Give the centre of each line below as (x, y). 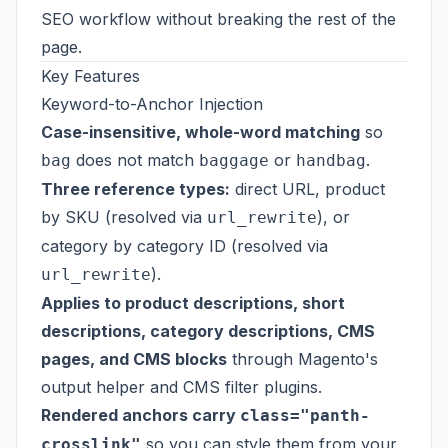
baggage (234, 160)
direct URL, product (307, 189)
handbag (331, 160)
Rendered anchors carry (140, 415)
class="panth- (305, 415)
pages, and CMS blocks (134, 359)
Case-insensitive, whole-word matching (200, 132)
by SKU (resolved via (124, 217)
